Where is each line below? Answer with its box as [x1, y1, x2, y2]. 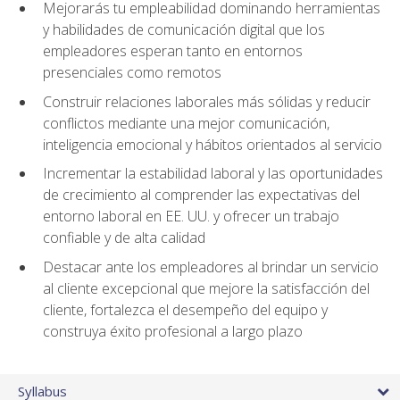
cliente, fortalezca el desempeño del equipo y [43, 300, 328, 321]
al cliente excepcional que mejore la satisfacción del [43, 279, 370, 299]
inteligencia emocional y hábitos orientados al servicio [43, 134, 382, 154]
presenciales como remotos [43, 62, 221, 83]
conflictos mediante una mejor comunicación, [43, 112, 329, 133]
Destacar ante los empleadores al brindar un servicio [43, 257, 379, 278]
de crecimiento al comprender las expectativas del [43, 185, 360, 205]
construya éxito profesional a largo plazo [43, 321, 303, 342]
